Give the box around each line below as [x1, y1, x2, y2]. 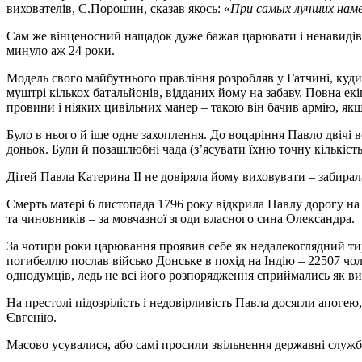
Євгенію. [6, 309, 57, 324]
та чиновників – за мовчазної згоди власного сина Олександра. [6, 211, 355, 225]
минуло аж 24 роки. [6, 43, 115, 57]
